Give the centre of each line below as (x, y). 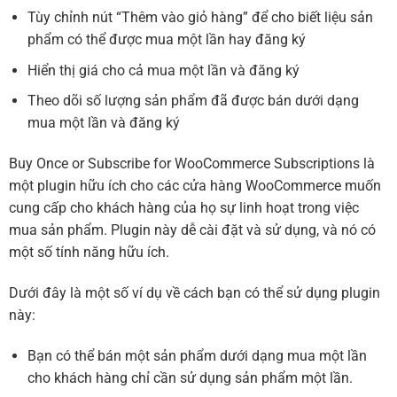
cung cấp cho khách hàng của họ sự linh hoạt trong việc (184, 208)
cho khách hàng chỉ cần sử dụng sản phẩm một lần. (190, 378)
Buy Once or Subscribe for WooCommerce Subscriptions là (192, 164)
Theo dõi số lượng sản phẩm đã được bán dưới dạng (193, 101)
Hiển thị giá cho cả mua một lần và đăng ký (163, 70)
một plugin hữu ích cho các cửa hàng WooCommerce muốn (195, 186)
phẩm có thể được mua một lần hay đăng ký (166, 40)
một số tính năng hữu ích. (89, 253)
